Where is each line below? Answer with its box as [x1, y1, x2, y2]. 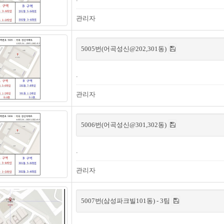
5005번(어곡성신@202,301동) [81, 45, 168, 52]
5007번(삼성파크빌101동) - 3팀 [81, 197, 171, 204]
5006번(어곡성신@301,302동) [81, 121, 168, 128]
